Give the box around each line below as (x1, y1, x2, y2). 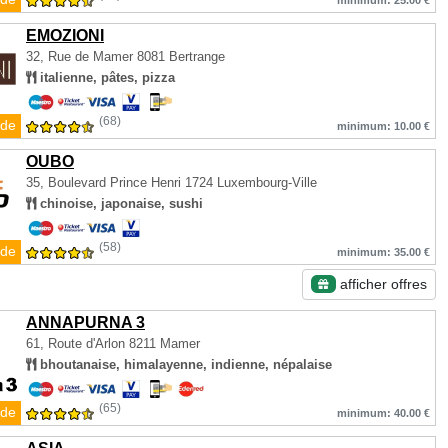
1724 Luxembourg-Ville (185, 175, 317, 190)
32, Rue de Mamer (26, 49, 137, 64)
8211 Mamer (129, 336, 200, 351)
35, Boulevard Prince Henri (26, 175, 185, 190)
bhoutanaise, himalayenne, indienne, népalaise (36, 357, 332, 372)
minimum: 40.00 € (337, 407, 430, 419)
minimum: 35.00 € (337, 246, 430, 258)
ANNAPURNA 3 (26, 314, 145, 331)
